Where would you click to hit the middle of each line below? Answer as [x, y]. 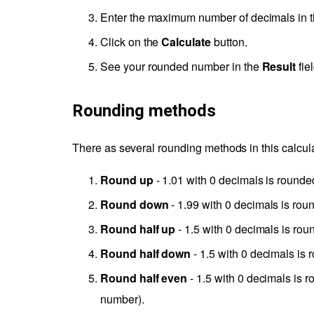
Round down [135, 204]
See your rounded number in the [181, 66]
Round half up [138, 228]
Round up [127, 179]
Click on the [131, 41]
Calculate [186, 41]
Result [279, 66]
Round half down [146, 253]
